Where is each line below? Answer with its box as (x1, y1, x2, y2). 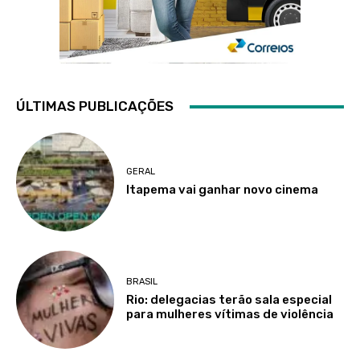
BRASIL (126, 276, 158, 288)
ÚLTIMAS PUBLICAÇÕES (16, 98, 174, 115)
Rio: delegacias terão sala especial (126, 292, 333, 308)
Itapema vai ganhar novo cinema (126, 182, 319, 198)
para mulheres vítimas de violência (126, 307, 334, 322)
